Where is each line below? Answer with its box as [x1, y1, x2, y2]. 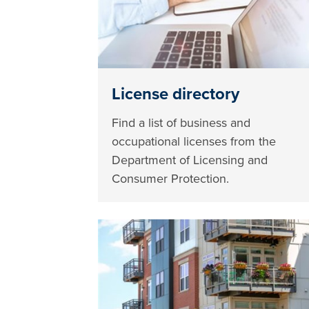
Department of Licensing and [112, 152, 268, 168]
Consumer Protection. [112, 170, 230, 186]
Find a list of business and [112, 114, 251, 130]
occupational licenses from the [112, 133, 277, 149]
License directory [112, 83, 240, 104]
